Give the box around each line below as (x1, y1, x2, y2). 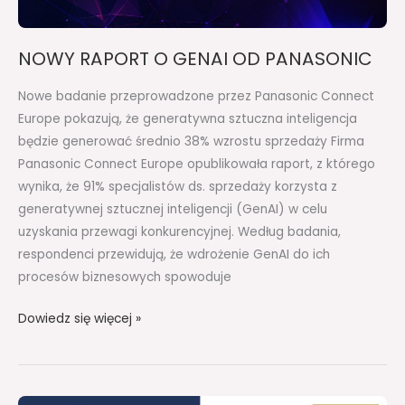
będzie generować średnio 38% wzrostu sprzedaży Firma (18, 133, 364, 151)
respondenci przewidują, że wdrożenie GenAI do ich (18, 246, 330, 264)
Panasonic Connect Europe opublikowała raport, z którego (18, 155, 375, 174)
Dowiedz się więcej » (18, 309, 141, 327)
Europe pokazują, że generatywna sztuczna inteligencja (18, 110, 357, 128)
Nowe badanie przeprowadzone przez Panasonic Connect (18, 88, 374, 106)
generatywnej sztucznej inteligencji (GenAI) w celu (18, 201, 327, 219)
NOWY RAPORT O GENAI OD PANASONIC (18, 45, 372, 71)
